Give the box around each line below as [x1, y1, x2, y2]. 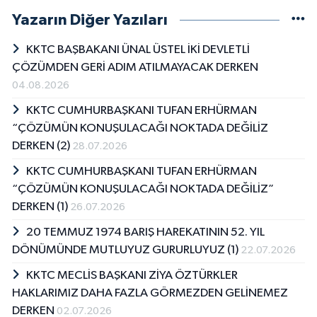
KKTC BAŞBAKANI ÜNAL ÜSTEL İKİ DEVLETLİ [25, 44, 250, 57]
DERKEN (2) [12, 140, 72, 153]
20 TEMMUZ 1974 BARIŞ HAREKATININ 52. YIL [25, 226, 265, 239]
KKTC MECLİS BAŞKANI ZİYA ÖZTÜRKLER [25, 270, 238, 282]
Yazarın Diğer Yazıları [12, 12, 168, 28]
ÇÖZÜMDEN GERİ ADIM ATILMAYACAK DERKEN [12, 62, 258, 74]
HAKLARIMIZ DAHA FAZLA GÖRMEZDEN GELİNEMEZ [12, 287, 288, 300]
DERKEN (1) [12, 201, 70, 214]
